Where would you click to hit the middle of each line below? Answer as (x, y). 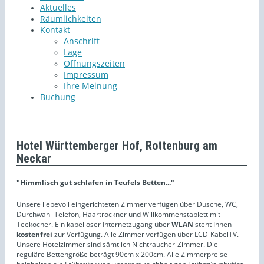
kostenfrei (34, 234)
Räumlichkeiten (71, 18)
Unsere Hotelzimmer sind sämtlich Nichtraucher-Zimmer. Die (117, 244)
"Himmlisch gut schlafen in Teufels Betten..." (95, 182)
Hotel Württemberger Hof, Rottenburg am (117, 145)
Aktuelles (58, 7)
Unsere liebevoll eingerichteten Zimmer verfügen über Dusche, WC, (127, 204)
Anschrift (82, 41)
